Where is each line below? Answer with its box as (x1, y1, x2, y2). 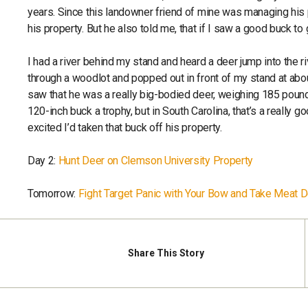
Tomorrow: (27, 187, 78, 200)
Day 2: (27, 154, 58, 167)
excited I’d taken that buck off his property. (27, 121, 227, 134)
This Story (155, 247, 205, 259)
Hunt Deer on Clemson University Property (58, 154, 253, 167)
